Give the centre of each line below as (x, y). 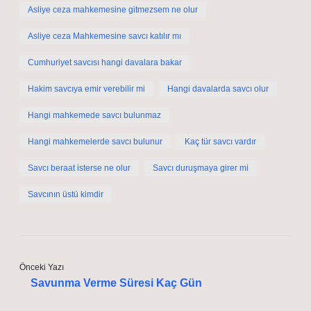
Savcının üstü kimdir (66, 194)
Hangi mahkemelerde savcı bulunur (95, 142)
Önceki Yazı (42, 267)
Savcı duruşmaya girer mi (201, 168)
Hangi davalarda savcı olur (218, 89)
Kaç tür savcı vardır (220, 142)
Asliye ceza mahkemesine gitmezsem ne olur (113, 10)
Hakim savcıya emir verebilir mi (86, 89)
